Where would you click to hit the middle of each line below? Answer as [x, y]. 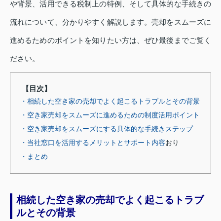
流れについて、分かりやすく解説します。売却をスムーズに [110, 22]
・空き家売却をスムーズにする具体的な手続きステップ [107, 129]
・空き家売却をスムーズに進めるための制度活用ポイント [110, 115]
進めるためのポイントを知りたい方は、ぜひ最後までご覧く [110, 40]
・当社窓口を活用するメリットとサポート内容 [93, 142]
